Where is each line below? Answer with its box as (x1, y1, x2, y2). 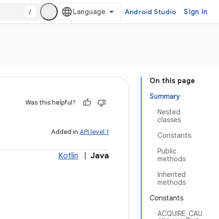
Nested (157, 108, 180, 116)
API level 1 (80, 128, 109, 136)
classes (157, 115, 181, 124)
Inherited (157, 170, 186, 179)
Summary (150, 92, 180, 101)
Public (157, 147, 176, 155)
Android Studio (124, 7, 176, 16)
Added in (51, 128, 80, 136)
